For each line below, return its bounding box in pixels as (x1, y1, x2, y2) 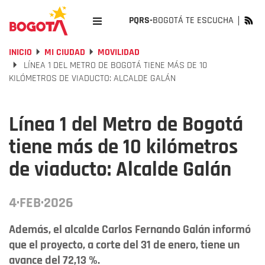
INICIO (9, 46, 32, 59)
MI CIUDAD (44, 46, 85, 59)
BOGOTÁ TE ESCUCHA (153, 14, 234, 27)
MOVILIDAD (98, 46, 140, 59)
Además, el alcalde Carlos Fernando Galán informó (9, 222, 251, 237)
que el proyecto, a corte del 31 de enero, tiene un (9, 237, 240, 253)
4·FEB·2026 (9, 194, 73, 212)
